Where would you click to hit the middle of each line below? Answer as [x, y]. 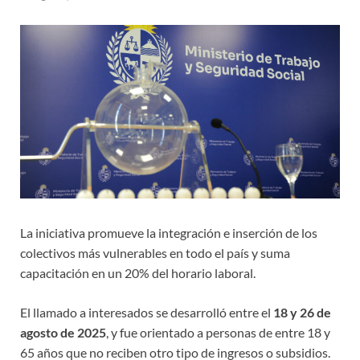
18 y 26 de [302, 313]
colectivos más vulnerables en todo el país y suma [155, 253]
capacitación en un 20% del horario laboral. [138, 273]
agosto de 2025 [63, 333]
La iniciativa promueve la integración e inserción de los [169, 233]
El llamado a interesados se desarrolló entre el [147, 313]
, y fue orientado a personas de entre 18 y [218, 333]
